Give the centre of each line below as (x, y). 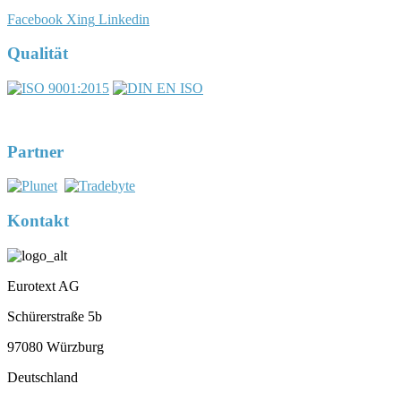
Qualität (38, 54)
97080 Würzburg (55, 346)
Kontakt (38, 221)
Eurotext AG (43, 286)
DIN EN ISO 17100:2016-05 (200, 110)
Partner (35, 151)
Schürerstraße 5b (55, 316)
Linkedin (124, 19)
